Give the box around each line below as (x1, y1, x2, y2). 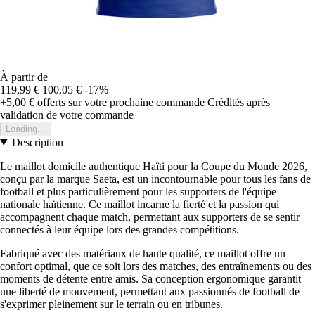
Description (11, 136, 63, 148)
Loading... (6, 123, 46, 134)
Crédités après (207, 96, 270, 108)
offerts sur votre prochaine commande (34, 96, 205, 108)
